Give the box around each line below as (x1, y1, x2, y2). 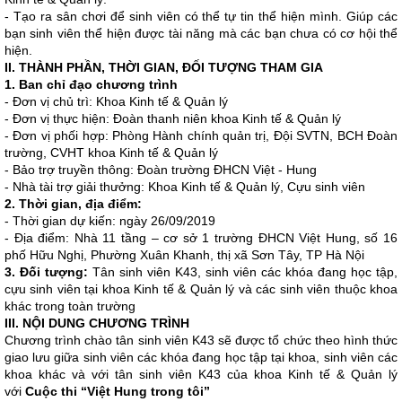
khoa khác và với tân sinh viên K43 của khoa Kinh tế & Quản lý (4, 367, 398, 381)
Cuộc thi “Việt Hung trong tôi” (25, 384, 210, 398)
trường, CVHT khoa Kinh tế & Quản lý (4, 145, 218, 160)
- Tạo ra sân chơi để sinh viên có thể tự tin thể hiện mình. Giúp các (4, 9, 398, 23)
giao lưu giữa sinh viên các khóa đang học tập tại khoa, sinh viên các (4, 350, 398, 364)
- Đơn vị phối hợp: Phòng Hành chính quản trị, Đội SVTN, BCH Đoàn (4, 128, 398, 143)
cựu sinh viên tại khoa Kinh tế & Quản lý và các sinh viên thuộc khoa (4, 282, 398, 296)
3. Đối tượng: (4, 265, 88, 279)
